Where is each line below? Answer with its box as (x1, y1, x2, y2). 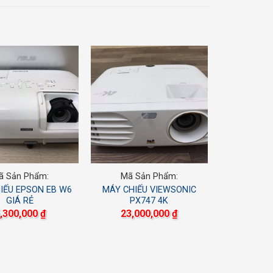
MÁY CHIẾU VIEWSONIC (102, 185, 196, 196)
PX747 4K (130, 196, 169, 207)
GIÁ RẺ (6, 196, 34, 207)
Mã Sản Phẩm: (120, 171, 178, 182)
